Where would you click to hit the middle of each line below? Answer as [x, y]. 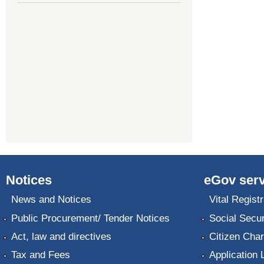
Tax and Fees [40, 255]
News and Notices [51, 200]
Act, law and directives [61, 236]
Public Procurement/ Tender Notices [90, 218]
